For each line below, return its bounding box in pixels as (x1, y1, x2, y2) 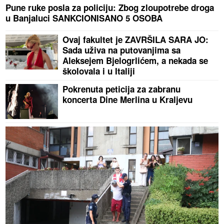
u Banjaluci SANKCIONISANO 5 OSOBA (5, 12, 163, 24)
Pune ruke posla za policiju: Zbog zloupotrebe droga (5, 1, 214, 14)
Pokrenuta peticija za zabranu (62, 83, 181, 95)
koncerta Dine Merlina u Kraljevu (62, 93, 193, 106)
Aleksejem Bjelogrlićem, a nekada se (62, 54, 208, 67)
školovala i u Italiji (62, 65, 135, 77)
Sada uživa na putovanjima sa (62, 44, 181, 56)
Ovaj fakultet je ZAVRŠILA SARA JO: (62, 33, 209, 46)
